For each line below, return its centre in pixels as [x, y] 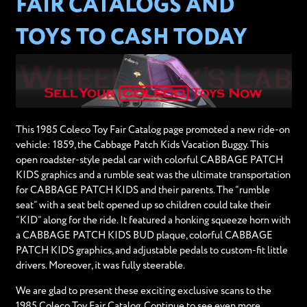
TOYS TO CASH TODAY [131, 38]
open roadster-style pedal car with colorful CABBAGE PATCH [149, 160]
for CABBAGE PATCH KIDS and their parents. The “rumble [143, 190]
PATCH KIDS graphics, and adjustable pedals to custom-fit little [151, 250]
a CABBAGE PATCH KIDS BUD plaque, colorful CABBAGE [144, 235]
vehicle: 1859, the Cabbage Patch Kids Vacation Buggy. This [142, 145]
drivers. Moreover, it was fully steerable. [100, 266]
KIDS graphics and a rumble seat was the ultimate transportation [153, 175]
